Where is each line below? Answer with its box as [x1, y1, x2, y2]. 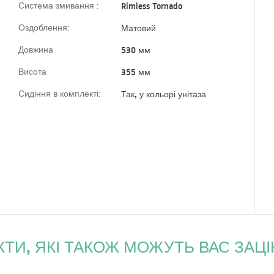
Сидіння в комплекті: [18, 88, 100, 100]
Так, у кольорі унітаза [120, 88, 206, 101]
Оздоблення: [18, 22, 69, 34]
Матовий [120, 22, 156, 35]
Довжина [18, 44, 53, 56]
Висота [18, 66, 46, 78]
